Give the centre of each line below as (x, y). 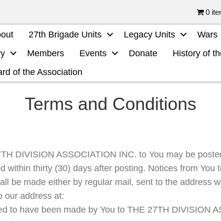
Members (46, 53)
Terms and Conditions (110, 104)
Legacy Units (150, 35)
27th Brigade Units (65, 35)
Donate (143, 53)
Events (93, 53)
